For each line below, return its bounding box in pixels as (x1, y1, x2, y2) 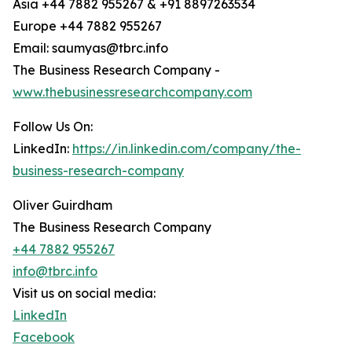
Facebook (13, 329, 75, 346)
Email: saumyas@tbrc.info (13, 40, 168, 57)
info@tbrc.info (13, 263, 97, 280)
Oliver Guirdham (13, 197, 112, 214)
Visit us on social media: (13, 285, 156, 302)
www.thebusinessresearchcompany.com (13, 84, 252, 101)
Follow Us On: (13, 119, 93, 135)
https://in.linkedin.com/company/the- (72, 141, 301, 157)
